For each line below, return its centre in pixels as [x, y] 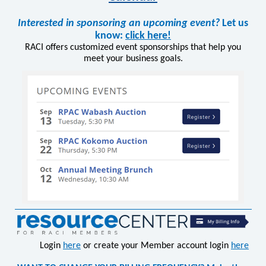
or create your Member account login [156, 246]
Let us [234, 23]
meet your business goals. [133, 59]
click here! [148, 36]
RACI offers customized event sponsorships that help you [133, 47]
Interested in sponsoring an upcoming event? [119, 23]
